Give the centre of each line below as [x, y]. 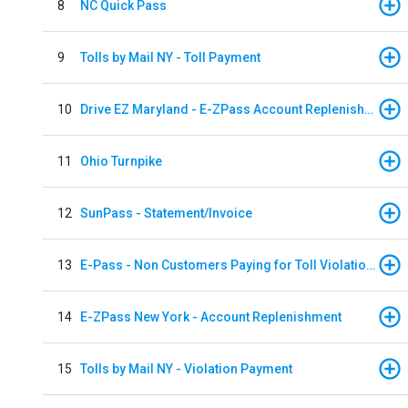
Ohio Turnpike [121, 161]
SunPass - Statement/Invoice [166, 213]
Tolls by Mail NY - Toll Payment [170, 57]
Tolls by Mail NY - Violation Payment [186, 368]
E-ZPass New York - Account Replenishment [211, 316]
